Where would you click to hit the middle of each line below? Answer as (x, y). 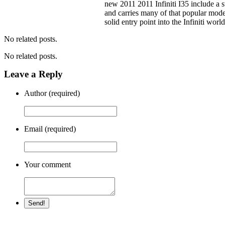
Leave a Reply (33, 74)
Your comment (47, 165)
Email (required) (50, 129)
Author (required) (52, 93)
